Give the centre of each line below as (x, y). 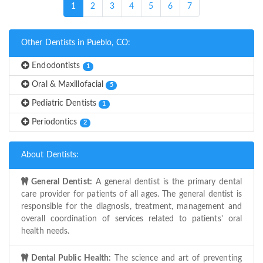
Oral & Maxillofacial (68, 85)
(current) (91, 6)
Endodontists (56, 66)
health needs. (45, 232)
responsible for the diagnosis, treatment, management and (131, 207)
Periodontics (55, 122)
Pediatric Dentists (64, 104)
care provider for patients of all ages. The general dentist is (131, 195)
